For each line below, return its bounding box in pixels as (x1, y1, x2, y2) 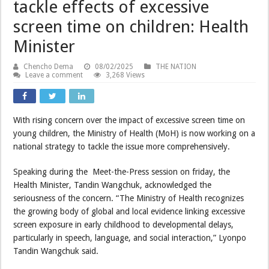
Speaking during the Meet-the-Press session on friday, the (13, 167, 231, 177)
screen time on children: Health (13, 17, 249, 37)
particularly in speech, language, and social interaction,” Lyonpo (13, 233, 247, 243)
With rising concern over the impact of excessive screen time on (13, 115, 246, 125)
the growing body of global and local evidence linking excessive (13, 207, 246, 217)
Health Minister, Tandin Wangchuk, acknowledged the (13, 180, 212, 190)
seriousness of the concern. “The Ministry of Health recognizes (13, 193, 244, 204)
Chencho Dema (23, 62, 74, 71)
